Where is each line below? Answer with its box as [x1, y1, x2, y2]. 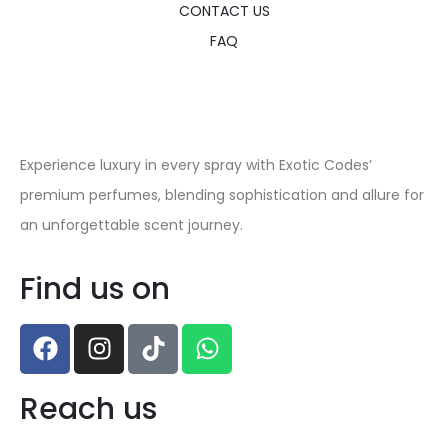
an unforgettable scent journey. [20, 214, 243, 235]
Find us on [20, 267, 170, 310]
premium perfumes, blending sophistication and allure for [20, 184, 424, 205]
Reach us [20, 387, 157, 430]
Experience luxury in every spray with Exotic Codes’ [20, 154, 372, 175]
